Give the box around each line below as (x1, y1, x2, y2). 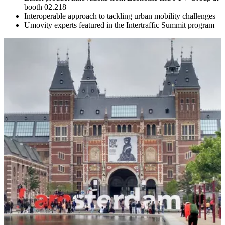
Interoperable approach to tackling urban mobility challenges (24, 12, 215, 21)
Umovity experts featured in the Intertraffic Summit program (24, 21, 214, 30)
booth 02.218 (24, 3, 66, 12)
